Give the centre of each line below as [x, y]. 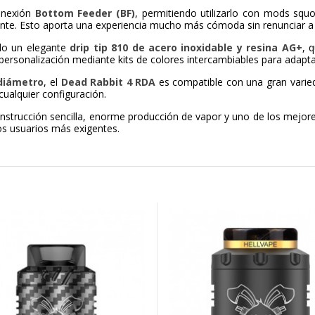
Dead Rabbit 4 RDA [108, 82]
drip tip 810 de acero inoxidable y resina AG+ [186, 48]
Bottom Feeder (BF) [85, 13]
